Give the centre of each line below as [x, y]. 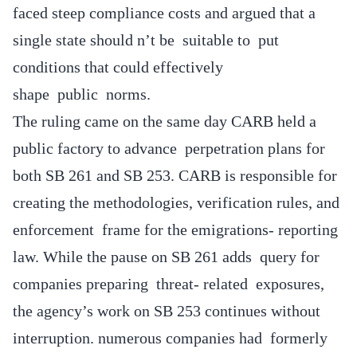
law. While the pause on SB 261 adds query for [166, 256]
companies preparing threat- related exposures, [169, 283]
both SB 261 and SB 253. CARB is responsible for [175, 175]
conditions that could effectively [118, 67]
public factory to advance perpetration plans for [169, 148]
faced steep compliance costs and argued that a [164, 12]
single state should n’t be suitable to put [146, 39]
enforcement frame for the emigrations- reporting [175, 229]
